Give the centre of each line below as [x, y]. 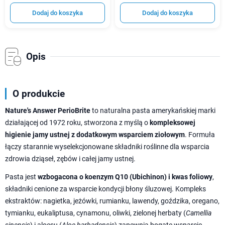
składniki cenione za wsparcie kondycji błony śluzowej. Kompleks [105, 189]
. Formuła [200, 134]
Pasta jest [21, 177]
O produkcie [39, 93]
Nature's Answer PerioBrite [48, 110]
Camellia [199, 213]
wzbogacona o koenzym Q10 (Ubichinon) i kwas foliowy [125, 177]
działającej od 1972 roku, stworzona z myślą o [77, 122]
